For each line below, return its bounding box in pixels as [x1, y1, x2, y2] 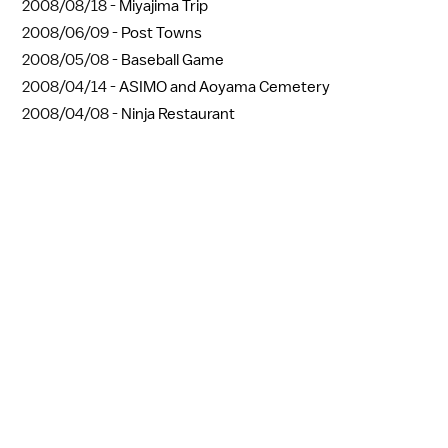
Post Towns [121, 22, 202, 43]
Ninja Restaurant [121, 103, 235, 124]
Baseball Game [121, 49, 224, 70]
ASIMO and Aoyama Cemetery [119, 76, 330, 97]
